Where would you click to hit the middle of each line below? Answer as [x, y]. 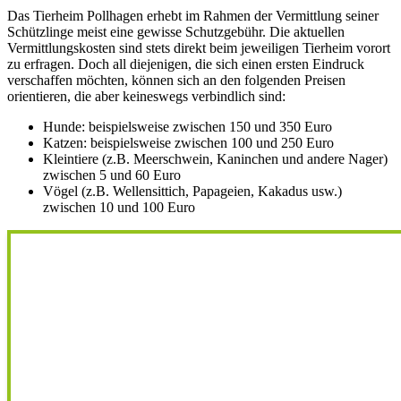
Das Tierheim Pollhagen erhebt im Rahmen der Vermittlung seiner [193, 16]
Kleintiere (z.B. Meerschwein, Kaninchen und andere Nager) [215, 159]
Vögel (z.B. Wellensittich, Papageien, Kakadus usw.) [192, 192]
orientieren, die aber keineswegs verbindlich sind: [146, 97]
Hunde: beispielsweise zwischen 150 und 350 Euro [188, 127]
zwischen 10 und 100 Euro [119, 208]
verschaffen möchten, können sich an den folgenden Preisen [176, 81]
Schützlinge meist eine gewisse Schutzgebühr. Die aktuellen [176, 32]
